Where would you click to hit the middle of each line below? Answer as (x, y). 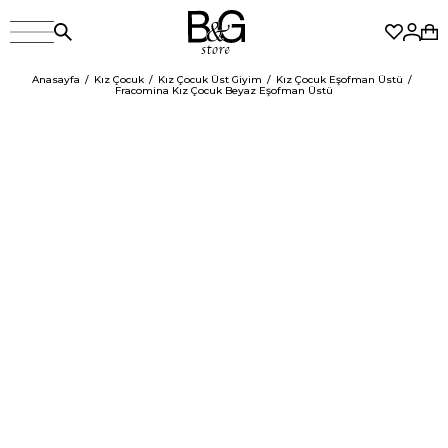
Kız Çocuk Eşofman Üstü (339, 79)
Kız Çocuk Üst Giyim (209, 79)
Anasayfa (55, 79)
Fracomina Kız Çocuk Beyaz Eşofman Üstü (224, 90)
